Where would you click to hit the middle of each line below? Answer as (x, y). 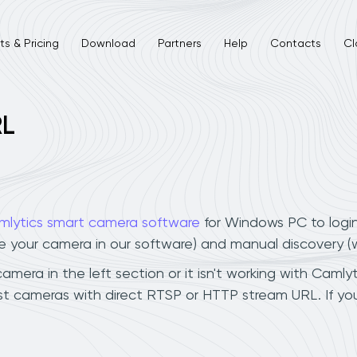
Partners (179, 43)
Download (108, 43)
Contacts (295, 43)
